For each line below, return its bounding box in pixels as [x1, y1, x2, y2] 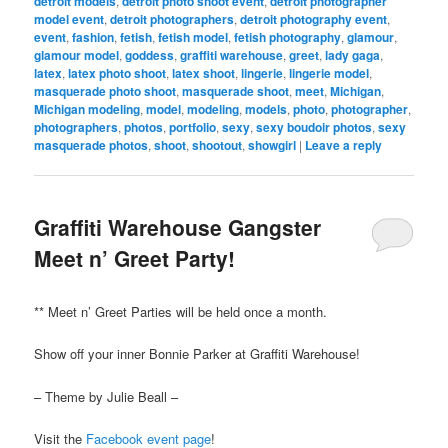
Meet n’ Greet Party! [34, 242, 236, 273]
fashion [72, 27, 115, 46]
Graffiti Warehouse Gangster [34, 211, 322, 242]
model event [34, 9, 105, 28]
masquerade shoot [182, 81, 290, 100]
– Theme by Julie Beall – [34, 386, 179, 406]
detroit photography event [240, 9, 388, 28]
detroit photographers [110, 9, 235, 28]
